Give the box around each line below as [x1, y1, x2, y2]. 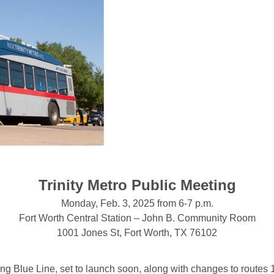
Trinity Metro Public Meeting [38, 177, 236, 194]
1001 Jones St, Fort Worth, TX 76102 [57, 228, 217, 239]
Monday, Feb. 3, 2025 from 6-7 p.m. [61, 198, 213, 209]
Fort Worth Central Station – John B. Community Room [18, 213, 256, 224]
